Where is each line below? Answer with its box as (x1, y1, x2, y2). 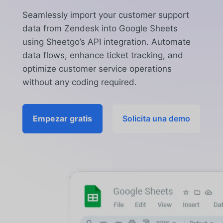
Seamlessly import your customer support (22, 10, 189, 20)
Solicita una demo (122, 113, 190, 123)
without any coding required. (22, 77, 137, 87)
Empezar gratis (32, 113, 92, 123)
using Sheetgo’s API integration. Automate (22, 37, 191, 47)
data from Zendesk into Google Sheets (22, 23, 178, 33)
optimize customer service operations (22, 64, 172, 74)
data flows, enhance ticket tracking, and (22, 50, 183, 60)
